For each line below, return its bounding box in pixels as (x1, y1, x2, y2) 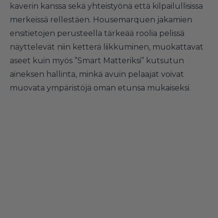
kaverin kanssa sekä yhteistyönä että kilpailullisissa (10, 1, 203, 11)
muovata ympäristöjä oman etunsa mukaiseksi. (10, 83, 191, 92)
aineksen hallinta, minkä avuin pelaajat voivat (10, 69, 184, 79)
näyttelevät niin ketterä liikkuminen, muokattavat (10, 42, 203, 52)
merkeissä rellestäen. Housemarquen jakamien (10, 15, 192, 24)
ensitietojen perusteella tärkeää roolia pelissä (10, 28, 184, 38)
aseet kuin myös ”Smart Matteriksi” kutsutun (10, 55, 184, 65)
